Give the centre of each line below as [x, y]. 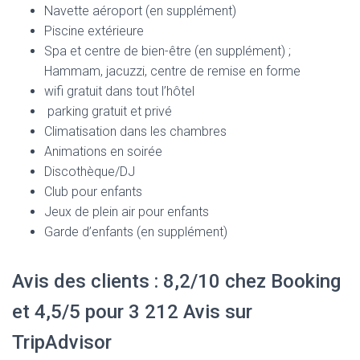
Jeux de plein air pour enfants [127, 211]
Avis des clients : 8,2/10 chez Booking [176, 281]
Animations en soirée [103, 151]
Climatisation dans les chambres [135, 131]
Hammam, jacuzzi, [97, 71]
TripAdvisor [62, 342]
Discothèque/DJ [90, 171]
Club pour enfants [93, 191]
